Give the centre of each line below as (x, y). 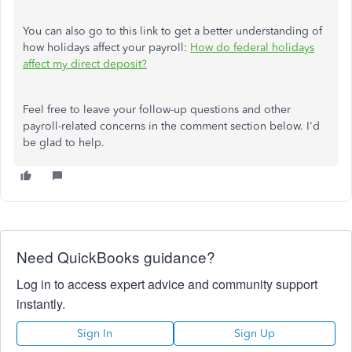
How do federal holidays (252, 48)
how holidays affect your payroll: (106, 48)
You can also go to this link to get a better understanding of (172, 31)
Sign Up (254, 334)
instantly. (41, 304)
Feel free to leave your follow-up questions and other (157, 110)
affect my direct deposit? (85, 64)
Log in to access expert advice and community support (167, 284)
